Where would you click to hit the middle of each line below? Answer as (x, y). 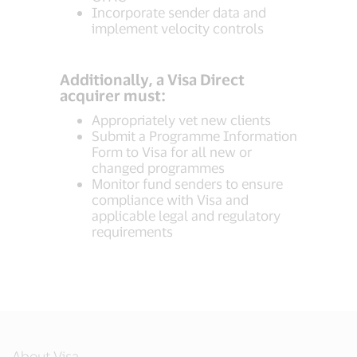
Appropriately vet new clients (181, 120)
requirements (132, 231)
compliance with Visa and (170, 199)
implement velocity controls (178, 28)
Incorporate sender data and (179, 12)
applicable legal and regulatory (186, 215)
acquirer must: (113, 95)
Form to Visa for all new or (172, 151)
